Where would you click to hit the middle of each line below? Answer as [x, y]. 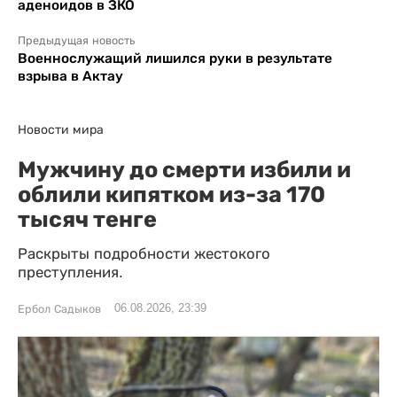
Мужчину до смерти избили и [184, 169]
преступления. [70, 272]
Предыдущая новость [76, 40]
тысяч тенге [87, 218]
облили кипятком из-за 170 [171, 194]
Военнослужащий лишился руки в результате [175, 58]
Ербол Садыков [59, 309]
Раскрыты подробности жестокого [144, 253]
